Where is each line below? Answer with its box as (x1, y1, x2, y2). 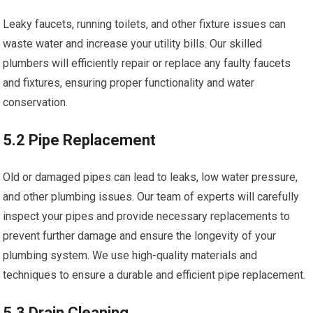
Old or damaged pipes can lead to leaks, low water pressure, (3, 170, 298, 184)
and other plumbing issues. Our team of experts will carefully (3, 190, 300, 204)
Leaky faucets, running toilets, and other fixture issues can (3, 17, 286, 31)
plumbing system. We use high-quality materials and (3, 249, 258, 263)
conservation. (3, 96, 68, 110)
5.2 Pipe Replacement (3, 131, 156, 150)
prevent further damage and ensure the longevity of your (3, 229, 277, 243)
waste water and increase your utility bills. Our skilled (3, 37, 263, 51)
